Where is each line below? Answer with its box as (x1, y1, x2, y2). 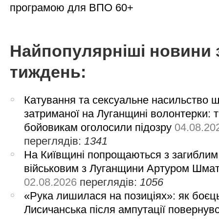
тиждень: (10, 63, 86, 82)
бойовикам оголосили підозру (24, 121, 172, 134)
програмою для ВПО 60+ (10, 1, 133, 14)
